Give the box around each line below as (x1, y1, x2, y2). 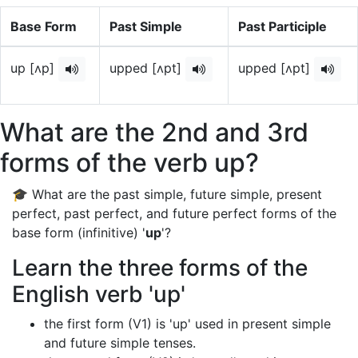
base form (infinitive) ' (12, 225, 145, 241)
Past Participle (238, 18, 327, 34)
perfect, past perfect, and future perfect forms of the (12, 205, 336, 221)
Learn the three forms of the (12, 254, 308, 281)
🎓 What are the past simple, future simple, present (12, 186, 322, 202)
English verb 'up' (12, 280, 185, 308)
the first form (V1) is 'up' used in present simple (44, 316, 331, 332)
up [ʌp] (10, 59, 58, 76)
